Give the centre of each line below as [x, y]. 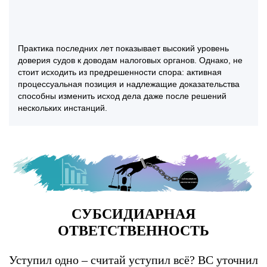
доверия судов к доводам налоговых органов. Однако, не [130, 60]
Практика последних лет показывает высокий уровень [123, 49]
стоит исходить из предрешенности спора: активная [120, 72]
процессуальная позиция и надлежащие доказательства [129, 84]
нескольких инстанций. [63, 108]
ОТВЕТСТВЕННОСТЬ [133, 230]
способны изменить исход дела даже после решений [122, 96]
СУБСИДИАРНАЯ [133, 214]
